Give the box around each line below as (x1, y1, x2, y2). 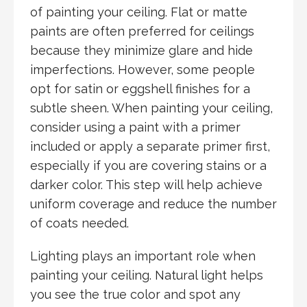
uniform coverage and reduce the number (30, 197, 277, 212)
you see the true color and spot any (30, 287, 241, 302)
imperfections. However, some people (30, 62, 255, 77)
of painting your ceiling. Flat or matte (30, 5, 247, 20)
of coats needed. (30, 216, 129, 231)
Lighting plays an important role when (30, 249, 256, 264)
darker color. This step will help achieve (30, 177, 262, 193)
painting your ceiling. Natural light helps (30, 268, 263, 283)
